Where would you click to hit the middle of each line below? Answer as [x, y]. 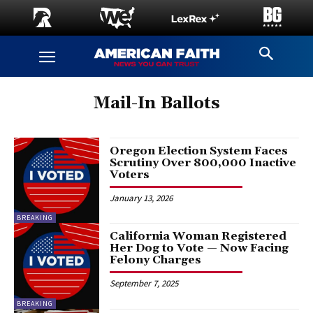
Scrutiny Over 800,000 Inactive [203, 163]
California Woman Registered [198, 236]
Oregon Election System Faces [199, 151]
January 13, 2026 [141, 198]
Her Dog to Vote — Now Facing [199, 248]
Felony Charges [156, 260]
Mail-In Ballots [156, 103]
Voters [130, 175]
